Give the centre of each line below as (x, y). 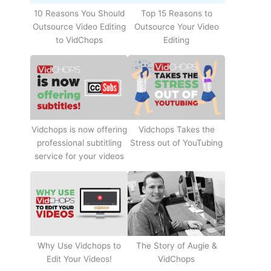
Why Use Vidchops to (79, 246)
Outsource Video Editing (79, 27)
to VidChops (79, 40)
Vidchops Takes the (176, 130)
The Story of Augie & (176, 246)
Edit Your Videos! (79, 259)
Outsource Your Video (176, 27)
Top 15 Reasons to (176, 14)
